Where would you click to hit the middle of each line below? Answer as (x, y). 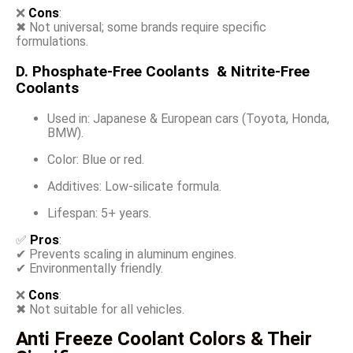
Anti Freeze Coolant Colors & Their (164, 338)
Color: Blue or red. (96, 159)
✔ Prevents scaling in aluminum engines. (126, 254)
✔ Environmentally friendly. (89, 268)
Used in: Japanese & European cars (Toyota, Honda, (188, 118)
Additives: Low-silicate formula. (134, 186)
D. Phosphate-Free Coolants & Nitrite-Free (163, 71)
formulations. (52, 42)
